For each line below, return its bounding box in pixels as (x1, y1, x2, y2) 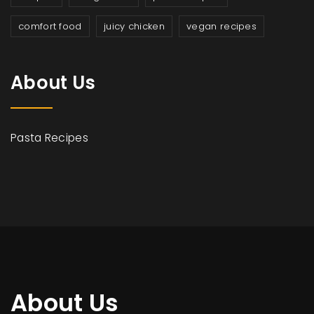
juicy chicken (103, 20, 165, 34)
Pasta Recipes (11, 130, 88, 146)
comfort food (18, 20, 82, 34)
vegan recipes (186, 20, 257, 34)
